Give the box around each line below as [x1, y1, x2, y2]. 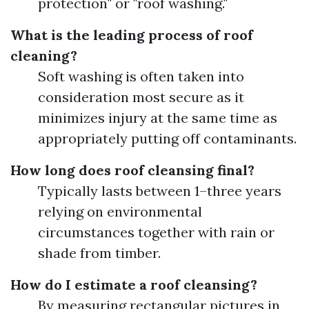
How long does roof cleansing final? [10, 161, 255, 179]
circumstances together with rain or [38, 223, 275, 241]
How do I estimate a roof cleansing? [10, 276, 257, 294]
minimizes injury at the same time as [38, 109, 277, 127]
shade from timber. [38, 244, 161, 262]
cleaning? [10, 47, 77, 65]
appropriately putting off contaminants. [38, 130, 297, 148]
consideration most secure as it [38, 88, 244, 106]
